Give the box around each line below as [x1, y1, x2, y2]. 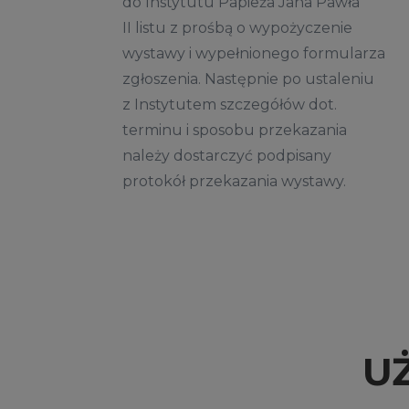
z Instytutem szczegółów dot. [122, 95, 338, 113]
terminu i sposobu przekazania [122, 121, 348, 139]
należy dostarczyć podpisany [122, 146, 332, 164]
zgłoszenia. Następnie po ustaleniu [122, 69, 375, 88]
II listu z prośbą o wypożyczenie [122, 18, 353, 37]
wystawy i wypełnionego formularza [122, 44, 386, 62]
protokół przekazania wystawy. [122, 172, 351, 190]
